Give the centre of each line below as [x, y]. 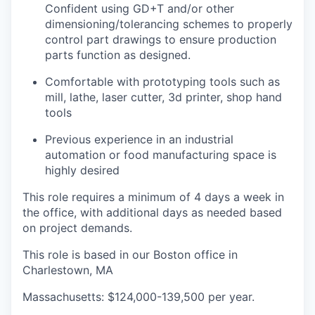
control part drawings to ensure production [161, 39]
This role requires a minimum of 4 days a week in [153, 197]
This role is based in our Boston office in [130, 255]
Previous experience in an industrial [139, 139]
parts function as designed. [118, 55]
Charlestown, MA [68, 270]
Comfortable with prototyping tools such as [162, 82]
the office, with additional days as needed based [152, 212]
